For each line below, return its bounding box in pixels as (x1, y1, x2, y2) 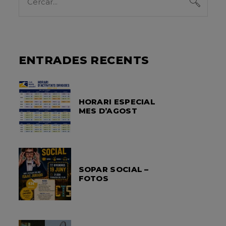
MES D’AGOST (78, 106, 137, 116)
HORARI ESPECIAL (78, 97, 156, 106)
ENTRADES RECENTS (18, 53, 149, 67)
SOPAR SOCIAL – (78, 164, 149, 174)
